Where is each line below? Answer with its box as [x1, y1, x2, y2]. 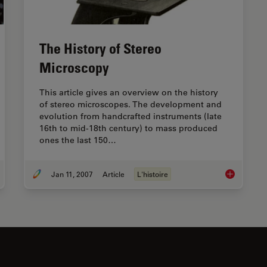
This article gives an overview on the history [39, 86, 218, 98]
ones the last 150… [39, 134, 116, 145]
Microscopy [39, 58, 109, 76]
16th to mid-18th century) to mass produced [39, 122, 218, 133]
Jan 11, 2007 [51, 169, 93, 179]
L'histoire [137, 169, 168, 179]
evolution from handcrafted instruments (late [39, 110, 222, 122]
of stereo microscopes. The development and [39, 98, 222, 110]
